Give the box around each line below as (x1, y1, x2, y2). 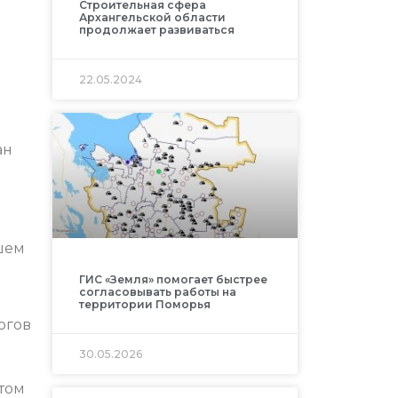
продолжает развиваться (78, 22, 235, 36)
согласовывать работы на (78, 284, 236, 298)
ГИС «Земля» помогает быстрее (78, 272, 267, 286)
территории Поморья (78, 297, 211, 311)
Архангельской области (78, 10, 226, 24)
